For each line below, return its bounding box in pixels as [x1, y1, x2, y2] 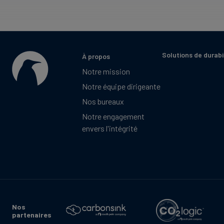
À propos [82, 51, 110, 60]
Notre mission [82, 66, 130, 76]
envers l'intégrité [82, 123, 137, 133]
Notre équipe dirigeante [82, 81, 160, 91]
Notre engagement [82, 111, 144, 121]
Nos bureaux [82, 96, 124, 106]
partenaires [12, 210, 51, 219]
